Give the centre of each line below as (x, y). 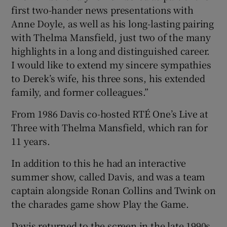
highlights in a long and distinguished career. (111, 50)
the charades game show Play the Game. (100, 203)
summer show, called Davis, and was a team (108, 176)
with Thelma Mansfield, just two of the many (111, 37)
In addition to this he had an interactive (99, 162)
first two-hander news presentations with (102, 9)
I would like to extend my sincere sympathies (111, 64)
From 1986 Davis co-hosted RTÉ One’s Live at (110, 113)
